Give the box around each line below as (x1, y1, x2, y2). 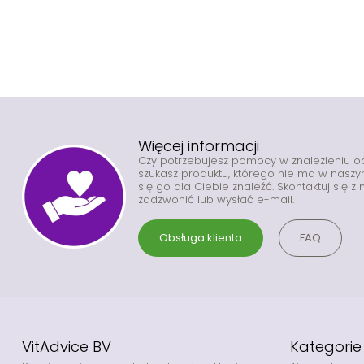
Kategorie (290, 336, 362, 357)
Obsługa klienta (159, 229, 242, 245)
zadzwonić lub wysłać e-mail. (138, 192, 294, 207)
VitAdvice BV (22, 336, 111, 357)
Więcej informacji (138, 136, 259, 156)
